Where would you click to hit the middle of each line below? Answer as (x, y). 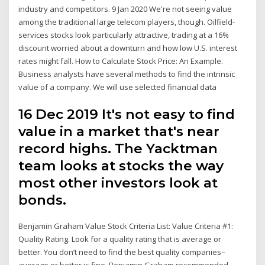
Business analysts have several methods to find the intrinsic (127, 74)
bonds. (43, 200)
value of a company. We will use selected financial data (119, 87)
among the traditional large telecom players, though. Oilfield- (127, 22)
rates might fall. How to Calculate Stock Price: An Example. (121, 61)
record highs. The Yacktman (118, 148)
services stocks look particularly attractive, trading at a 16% (124, 35)
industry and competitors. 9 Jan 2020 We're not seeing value (125, 9)
